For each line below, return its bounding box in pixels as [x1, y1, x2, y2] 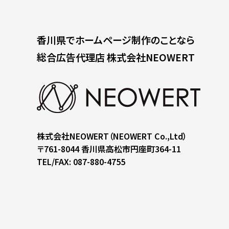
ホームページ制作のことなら [75, 32, 194, 47]
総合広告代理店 [37, 50, 107, 64]
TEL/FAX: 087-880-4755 [37, 155, 125, 168]
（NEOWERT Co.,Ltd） [109, 129, 187, 142]
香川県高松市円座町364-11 [81, 142, 181, 155]
